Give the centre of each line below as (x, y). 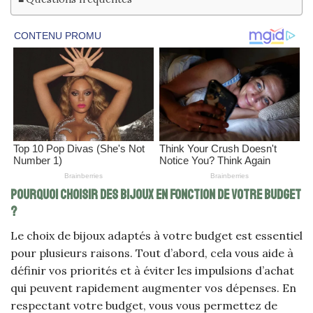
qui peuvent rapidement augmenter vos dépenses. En (153, 287)
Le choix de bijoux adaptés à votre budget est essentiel (156, 235)
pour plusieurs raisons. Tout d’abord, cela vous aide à (152, 253)
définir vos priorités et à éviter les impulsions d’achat (152, 270)
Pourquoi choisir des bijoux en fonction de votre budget (156, 195)
